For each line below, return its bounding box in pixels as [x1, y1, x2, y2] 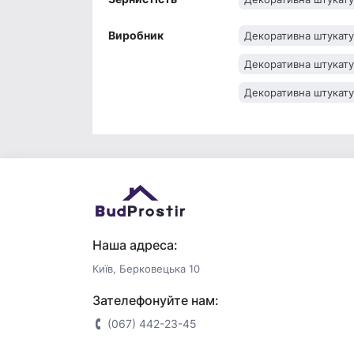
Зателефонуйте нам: [92, 292, 219, 309]
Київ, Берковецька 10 [92, 262, 200, 276]
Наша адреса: [92, 237, 178, 254]
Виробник [108, 28, 164, 43]
